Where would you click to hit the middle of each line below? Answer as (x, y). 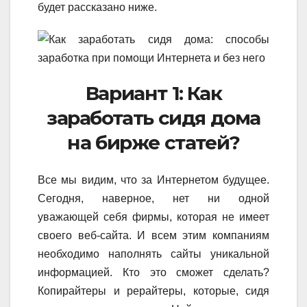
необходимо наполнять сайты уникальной (153, 254)
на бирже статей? (153, 143)
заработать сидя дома (153, 118)
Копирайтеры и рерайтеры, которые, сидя (153, 291)
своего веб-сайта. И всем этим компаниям (153, 235)
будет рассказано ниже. (97, 8)
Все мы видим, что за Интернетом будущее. (153, 180)
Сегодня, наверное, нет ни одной (153, 198)
